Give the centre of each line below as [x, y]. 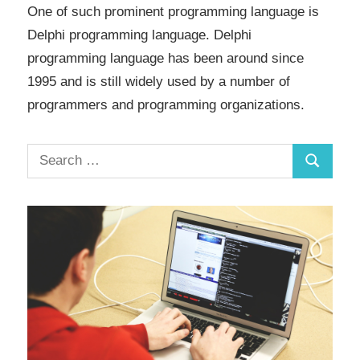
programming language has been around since [166, 58]
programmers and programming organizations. [166, 104]
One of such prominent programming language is [173, 11]
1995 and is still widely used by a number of [159, 81]
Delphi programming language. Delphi [139, 35]
